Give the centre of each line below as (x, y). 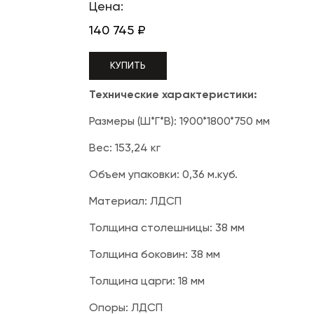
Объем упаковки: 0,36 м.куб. (163, 175)
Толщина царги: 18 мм (147, 282)
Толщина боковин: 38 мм (155, 255)
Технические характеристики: (173, 95)
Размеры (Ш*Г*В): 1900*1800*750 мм (179, 122)
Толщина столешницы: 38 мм (167, 228)
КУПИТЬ (128, 66)
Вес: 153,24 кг (125, 149)
